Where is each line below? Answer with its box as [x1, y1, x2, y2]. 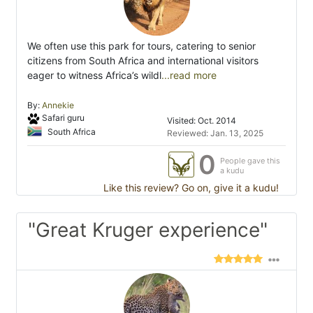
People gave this [220, 156, 280, 166]
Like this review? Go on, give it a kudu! [101, 182, 279, 194]
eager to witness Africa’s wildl [27, 69, 161, 82]
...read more [161, 69, 217, 82]
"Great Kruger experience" [28, 218, 268, 242]
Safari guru [41, 112, 85, 124]
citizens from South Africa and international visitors [27, 54, 259, 67]
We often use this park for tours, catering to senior [27, 40, 256, 52]
